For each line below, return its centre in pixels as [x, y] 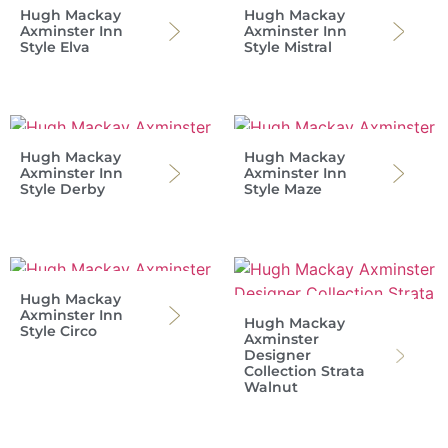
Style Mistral [288, 47]
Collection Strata [304, 371]
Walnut [271, 387]
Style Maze [283, 189]
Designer [277, 355]
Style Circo [58, 331]
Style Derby [62, 189]
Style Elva [55, 47]
